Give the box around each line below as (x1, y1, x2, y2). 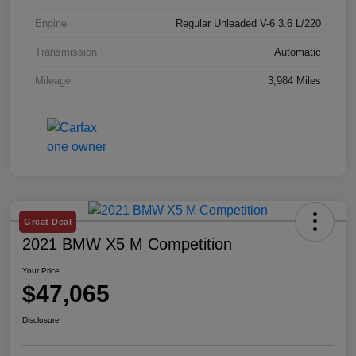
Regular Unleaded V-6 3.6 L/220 (176, 17, 321, 30)
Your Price (22, 266, 60, 276)
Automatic (274, 46, 321, 59)
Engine (35, 17, 67, 30)
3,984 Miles (268, 75, 321, 87)
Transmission (35, 46, 97, 59)
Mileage (35, 75, 71, 87)
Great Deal (24, 217, 72, 227)
